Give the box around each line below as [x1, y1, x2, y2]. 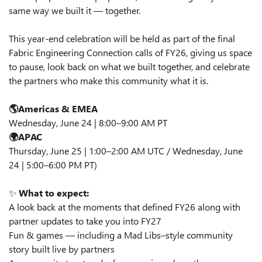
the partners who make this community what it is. [9, 74, 208, 87]
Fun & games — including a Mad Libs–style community [9, 229, 233, 241]
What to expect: [19, 187, 89, 199]
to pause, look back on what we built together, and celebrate [9, 60, 250, 73]
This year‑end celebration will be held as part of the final [9, 32, 235, 44]
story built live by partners [9, 243, 115, 255]
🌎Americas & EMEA [9, 102, 98, 115]
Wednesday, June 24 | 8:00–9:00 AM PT [9, 116, 167, 129]
